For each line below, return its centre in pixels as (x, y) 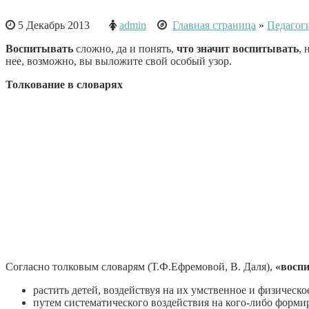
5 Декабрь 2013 (62, 25)
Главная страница (214, 25)
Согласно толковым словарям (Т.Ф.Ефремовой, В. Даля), (140, 266)
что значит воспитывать (238, 48)
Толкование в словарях (64, 84)
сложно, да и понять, (125, 48)
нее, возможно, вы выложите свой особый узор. (119, 61)
